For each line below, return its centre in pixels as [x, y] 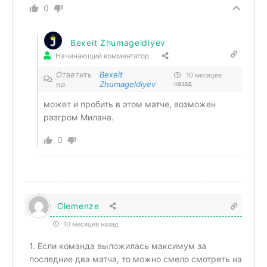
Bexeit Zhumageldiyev [118, 43]
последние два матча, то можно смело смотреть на [136, 259]
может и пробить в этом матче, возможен [130, 104]
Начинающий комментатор [102, 55]
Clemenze [78, 206]
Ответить [74, 75]
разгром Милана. [79, 117]
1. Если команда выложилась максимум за [118, 246]
